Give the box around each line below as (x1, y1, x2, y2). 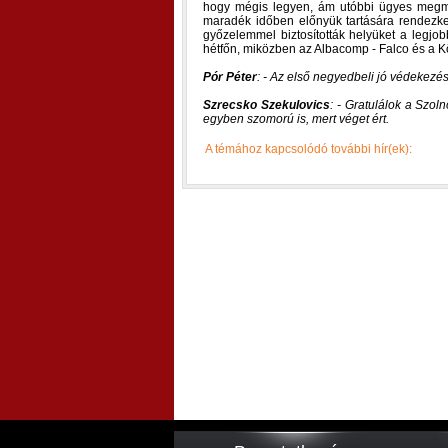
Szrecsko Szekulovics (203, 98, 330, 112)
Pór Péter (203, 70, 257, 84)
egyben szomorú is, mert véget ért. (203, 112, 389, 126)
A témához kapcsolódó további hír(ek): (205, 142, 412, 156)
